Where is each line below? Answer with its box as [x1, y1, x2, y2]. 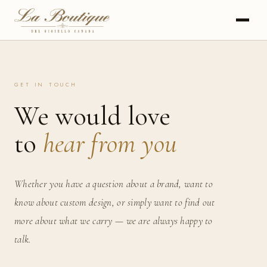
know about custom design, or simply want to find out [14, 195, 215, 209]
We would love [14, 100, 171, 132]
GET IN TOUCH [14, 80, 78, 88]
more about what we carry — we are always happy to [14, 214, 213, 227]
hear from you [42, 128, 178, 160]
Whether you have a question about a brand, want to [14, 177, 213, 190]
